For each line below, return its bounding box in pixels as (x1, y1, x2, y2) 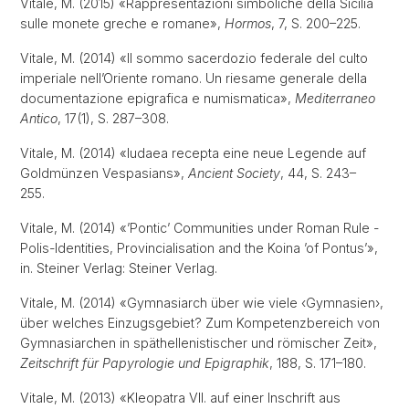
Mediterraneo (295, 90, 375, 106)
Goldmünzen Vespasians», (20, 165, 188, 181)
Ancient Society (188, 165, 280, 181)
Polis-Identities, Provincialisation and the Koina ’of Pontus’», (20, 240, 378, 256)
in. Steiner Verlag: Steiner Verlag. (20, 260, 228, 276)
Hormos (225, 16, 271, 31)
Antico (20, 110, 58, 126)
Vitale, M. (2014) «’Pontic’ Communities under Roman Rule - (20, 220, 379, 236)
